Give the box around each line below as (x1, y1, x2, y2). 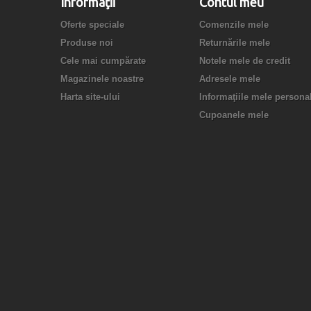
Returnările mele (199, 37, 270, 48)
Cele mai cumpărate (60, 55, 146, 66)
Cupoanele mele (199, 109, 269, 120)
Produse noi (60, 37, 113, 48)
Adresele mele (199, 73, 260, 84)
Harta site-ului (60, 91, 120, 102)
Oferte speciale (60, 19, 124, 30)
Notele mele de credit (199, 55, 290, 66)
